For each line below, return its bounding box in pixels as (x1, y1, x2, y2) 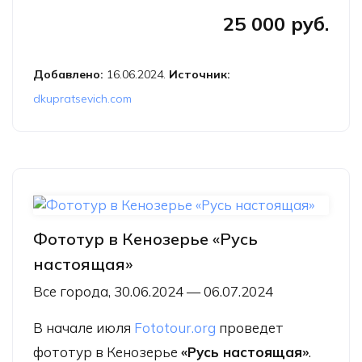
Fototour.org (134, 318, 216, 336)
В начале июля (33, 318, 134, 336)
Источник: (169, 66, 230, 82)
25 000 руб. (223, 11, 329, 36)
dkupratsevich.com (33, 90, 132, 106)
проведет (216, 318, 284, 336)
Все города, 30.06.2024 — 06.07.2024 (33, 282, 273, 300)
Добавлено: (33, 66, 107, 82)
